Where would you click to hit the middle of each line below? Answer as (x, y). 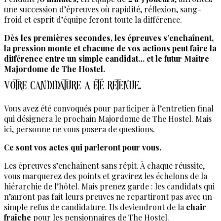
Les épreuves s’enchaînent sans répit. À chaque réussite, (104, 166)
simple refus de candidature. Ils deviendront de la (95, 207)
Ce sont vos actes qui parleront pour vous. (83, 147)
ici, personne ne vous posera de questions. (79, 129)
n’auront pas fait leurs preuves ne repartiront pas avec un (108, 197)
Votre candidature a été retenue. (73, 89)
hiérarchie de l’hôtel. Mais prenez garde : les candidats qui (109, 186)
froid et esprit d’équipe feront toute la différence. (93, 19)
